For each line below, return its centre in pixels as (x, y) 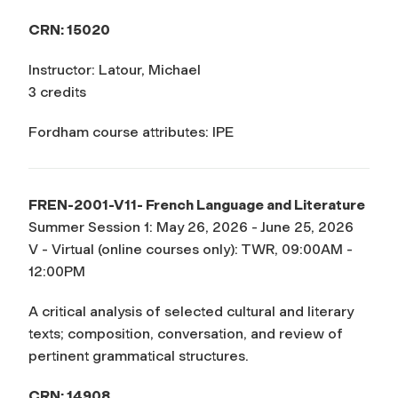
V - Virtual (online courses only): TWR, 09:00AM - (191, 249)
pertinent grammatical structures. (139, 355)
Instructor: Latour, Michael (115, 69)
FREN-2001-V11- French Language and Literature (197, 204)
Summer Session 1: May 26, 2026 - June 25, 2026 (191, 227)
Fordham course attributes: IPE (131, 131)
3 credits (57, 92)
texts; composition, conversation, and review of (186, 333)
